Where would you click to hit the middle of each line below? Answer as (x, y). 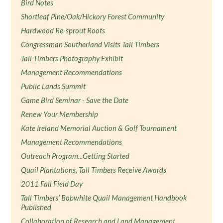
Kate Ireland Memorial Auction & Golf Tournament (99, 128)
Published (36, 207)
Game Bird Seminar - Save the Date (75, 100)
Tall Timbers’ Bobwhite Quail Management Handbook (104, 198)
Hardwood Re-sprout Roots (63, 30)
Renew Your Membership (60, 114)
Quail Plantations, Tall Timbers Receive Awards (94, 170)
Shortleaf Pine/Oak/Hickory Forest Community (93, 16)
